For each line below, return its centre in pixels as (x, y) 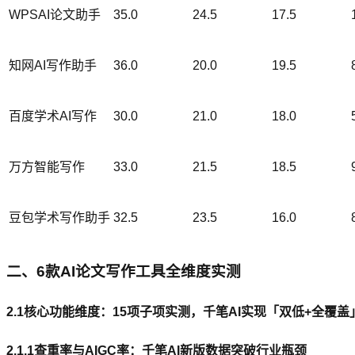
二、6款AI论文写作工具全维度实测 (124, 271)
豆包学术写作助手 (59, 218)
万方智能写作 (47, 167)
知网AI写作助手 (53, 66)
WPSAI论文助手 (55, 15)
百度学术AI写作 (53, 116)
